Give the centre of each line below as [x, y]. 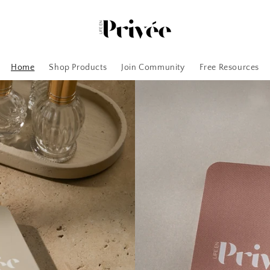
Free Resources [229, 67]
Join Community [153, 67]
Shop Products [78, 67]
